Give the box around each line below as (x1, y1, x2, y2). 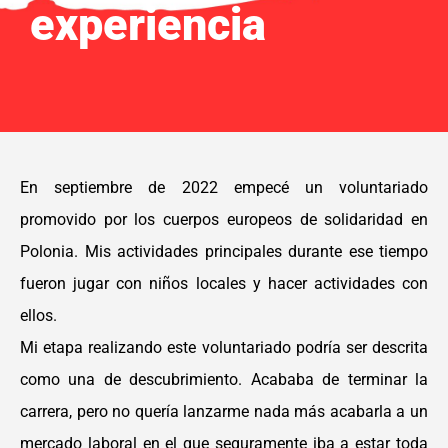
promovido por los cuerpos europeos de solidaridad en (20, 210, 428, 229)
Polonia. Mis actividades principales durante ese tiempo (20, 242, 428, 261)
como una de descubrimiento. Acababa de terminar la (20, 370, 428, 389)
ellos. (20, 306, 57, 325)
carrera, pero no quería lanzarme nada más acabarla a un (20, 402, 428, 421)
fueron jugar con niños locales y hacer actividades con (20, 274, 428, 293)
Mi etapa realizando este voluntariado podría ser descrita (20, 338, 428, 357)
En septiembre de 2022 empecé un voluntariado (20, 178, 428, 197)
